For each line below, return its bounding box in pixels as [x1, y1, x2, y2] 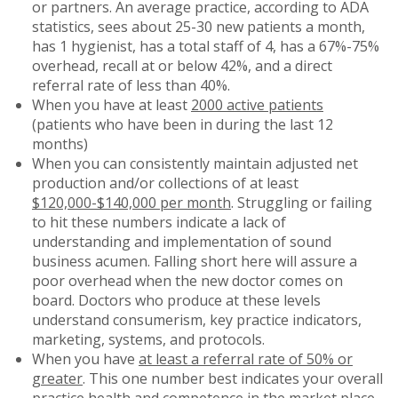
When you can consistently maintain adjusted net [32, 153, 358, 173]
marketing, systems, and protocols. [32, 329, 265, 349]
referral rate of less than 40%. [32, 75, 230, 95]
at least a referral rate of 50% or [139, 348, 353, 369]
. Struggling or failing [231, 192, 372, 212]
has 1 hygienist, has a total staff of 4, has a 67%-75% [32, 36, 379, 56]
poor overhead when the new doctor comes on [32, 270, 343, 291]
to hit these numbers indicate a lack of [32, 211, 286, 232]
